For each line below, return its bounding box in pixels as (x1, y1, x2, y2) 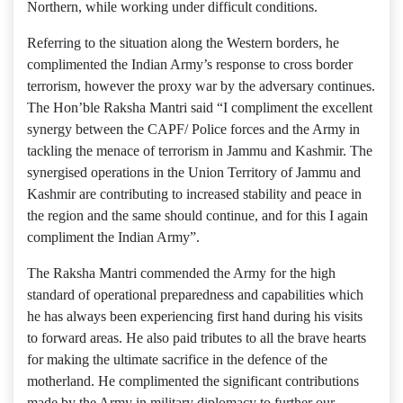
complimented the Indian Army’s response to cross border (27, 57, 353, 72)
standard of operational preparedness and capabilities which (27, 287, 363, 302)
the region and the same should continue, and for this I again (27, 208, 368, 223)
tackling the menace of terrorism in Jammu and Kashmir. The (27, 143, 372, 158)
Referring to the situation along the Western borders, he (27, 35, 339, 50)
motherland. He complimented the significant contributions (27, 373, 359, 389)
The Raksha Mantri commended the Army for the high (27, 265, 336, 281)
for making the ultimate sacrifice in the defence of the (27, 352, 327, 367)
